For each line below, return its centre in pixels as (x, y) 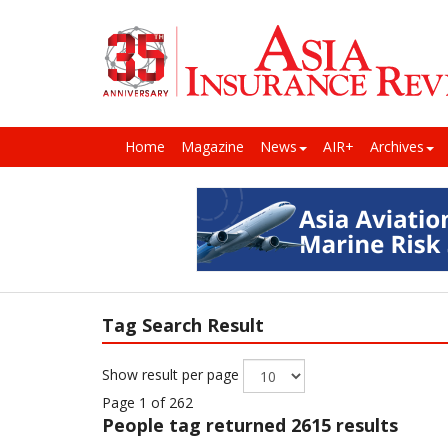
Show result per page (172, 374)
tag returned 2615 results (283, 425)
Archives (397, 147)
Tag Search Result (183, 325)
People (135, 425)
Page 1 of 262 (147, 403)
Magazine (212, 147)
